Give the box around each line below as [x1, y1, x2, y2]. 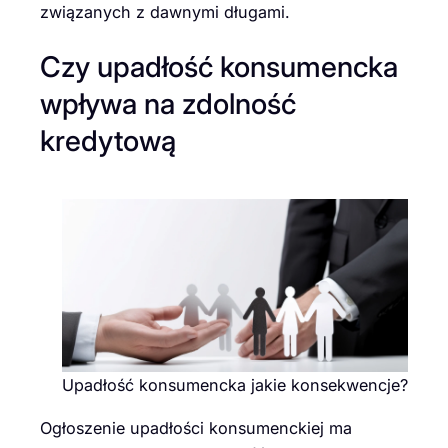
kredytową [40, 123, 176, 159]
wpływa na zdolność [40, 86, 296, 122]
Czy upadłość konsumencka [40, 49, 398, 85]
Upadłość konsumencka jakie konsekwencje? [62, 375, 408, 396]
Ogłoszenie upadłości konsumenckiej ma [40, 417, 352, 438]
